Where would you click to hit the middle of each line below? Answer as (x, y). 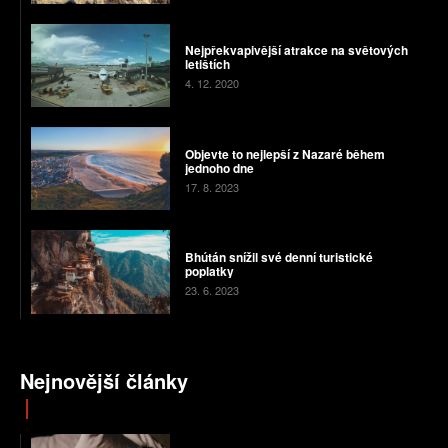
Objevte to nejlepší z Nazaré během (284, 153)
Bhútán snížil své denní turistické (278, 257)
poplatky (209, 271)
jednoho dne (219, 167)
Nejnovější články (104, 380)
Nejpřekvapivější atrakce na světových (296, 50)
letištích (207, 64)
